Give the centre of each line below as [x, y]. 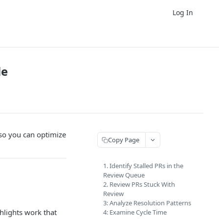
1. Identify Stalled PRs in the [143, 166]
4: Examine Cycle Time [135, 212]
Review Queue [124, 175]
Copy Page [124, 140]
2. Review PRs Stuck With [139, 184]
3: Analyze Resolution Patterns [147, 203]
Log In [183, 12]
